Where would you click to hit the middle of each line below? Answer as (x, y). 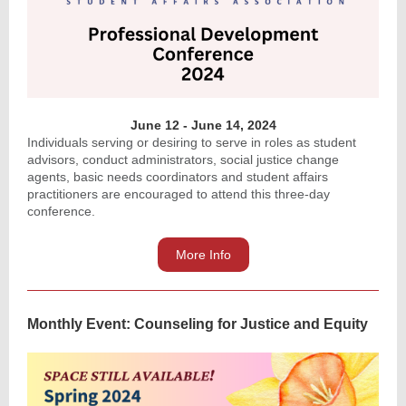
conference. (63, 211)
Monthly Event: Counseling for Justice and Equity (198, 324)
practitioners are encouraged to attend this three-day (179, 194)
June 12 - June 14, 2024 (203, 125)
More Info (203, 255)
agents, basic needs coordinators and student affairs (178, 177)
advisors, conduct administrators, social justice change (183, 159)
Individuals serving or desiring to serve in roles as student (192, 142)
